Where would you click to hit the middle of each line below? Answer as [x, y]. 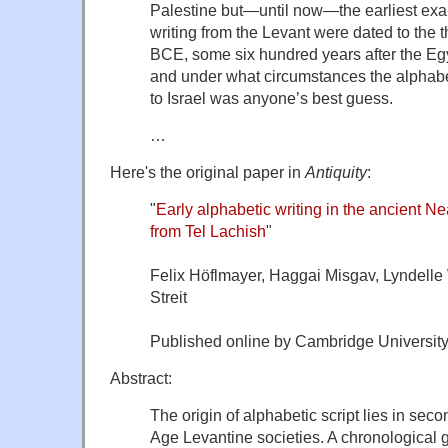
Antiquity [336, 171]
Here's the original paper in [207, 171]
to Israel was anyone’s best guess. [271, 97]
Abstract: [141, 377]
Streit [168, 296]
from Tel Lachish [208, 230]
